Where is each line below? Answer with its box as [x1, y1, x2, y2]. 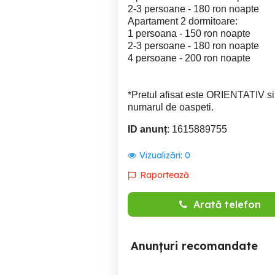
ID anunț [128, 124, 167, 134]
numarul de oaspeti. [128, 102, 214, 112]
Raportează [140, 169, 189, 180]
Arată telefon [193, 198, 261, 211]
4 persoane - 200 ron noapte [128, 53, 250, 63]
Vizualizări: [139, 150, 185, 161]
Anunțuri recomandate [131, 239, 258, 253]
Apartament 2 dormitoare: [128, 16, 238, 26]
